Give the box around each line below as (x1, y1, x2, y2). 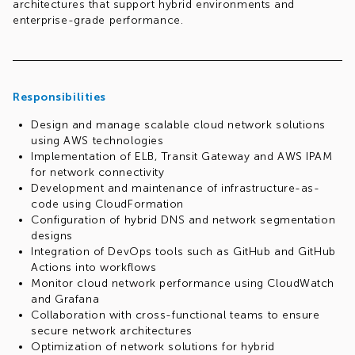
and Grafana (31, 292, 100, 306)
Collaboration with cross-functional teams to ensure (31, 308, 320, 322)
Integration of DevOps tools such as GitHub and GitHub (31, 245, 336, 258)
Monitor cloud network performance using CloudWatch (31, 277, 334, 290)
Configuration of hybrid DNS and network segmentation (31, 213, 336, 227)
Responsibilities (13, 90, 106, 104)
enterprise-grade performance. (13, 13, 184, 27)
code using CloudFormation (31, 197, 184, 211)
